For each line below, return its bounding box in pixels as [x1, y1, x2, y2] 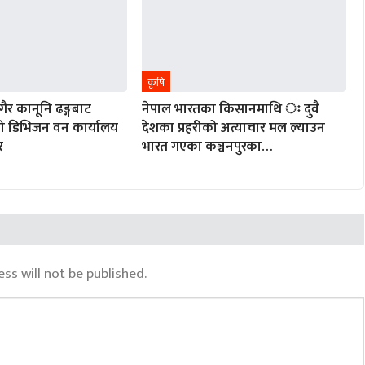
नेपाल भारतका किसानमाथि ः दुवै [141, 98, 319, 121]
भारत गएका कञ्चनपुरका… [141, 135, 273, 159]
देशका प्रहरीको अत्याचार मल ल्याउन [141, 117, 325, 140]
